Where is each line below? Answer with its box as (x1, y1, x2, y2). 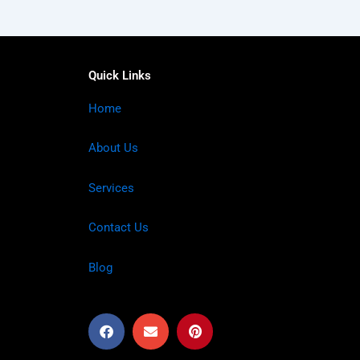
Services (88, 180, 134, 195)
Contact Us (88, 220, 149, 235)
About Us (88, 141, 138, 156)
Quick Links (88, 67, 151, 83)
